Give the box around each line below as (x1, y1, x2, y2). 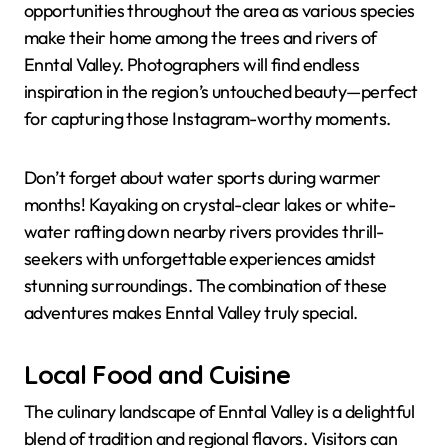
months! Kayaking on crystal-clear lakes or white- (24, 193, 396, 217)
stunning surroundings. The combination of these (24, 274, 387, 298)
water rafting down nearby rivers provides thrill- (24, 220, 384, 244)
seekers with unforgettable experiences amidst (24, 247, 376, 271)
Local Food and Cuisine (24, 358, 290, 391)
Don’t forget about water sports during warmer (24, 166, 381, 190)
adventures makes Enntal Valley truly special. (24, 301, 358, 325)
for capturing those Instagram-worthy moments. (24, 107, 391, 131)
